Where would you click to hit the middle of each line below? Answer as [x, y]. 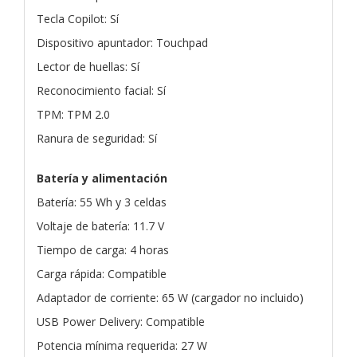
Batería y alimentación [102, 178]
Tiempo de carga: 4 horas [103, 249]
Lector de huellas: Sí [88, 66]
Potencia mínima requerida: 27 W [122, 345]
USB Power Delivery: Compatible [121, 321]
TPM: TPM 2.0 [73, 114]
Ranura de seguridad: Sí [97, 138]
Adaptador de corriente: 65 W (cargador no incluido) [170, 297]
